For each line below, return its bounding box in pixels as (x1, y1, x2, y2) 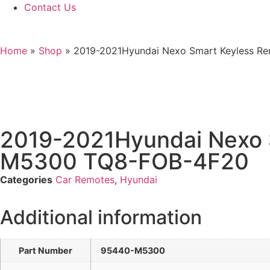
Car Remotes (55, 174, 115, 186)
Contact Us (24, 1, 76, 13)
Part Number (19, 245, 72, 256)
